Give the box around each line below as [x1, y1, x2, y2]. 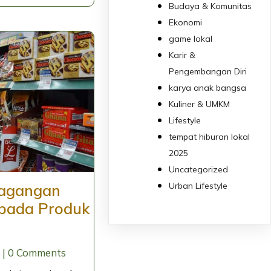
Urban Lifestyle [169, 180, 228, 191]
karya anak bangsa [169, 82, 247, 93]
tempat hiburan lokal [169, 131, 250, 142]
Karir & [169, 49, 196, 60]
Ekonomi [169, 16, 203, 28]
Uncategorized [169, 163, 229, 175]
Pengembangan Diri [169, 65, 247, 77]
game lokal [169, 33, 213, 44]
